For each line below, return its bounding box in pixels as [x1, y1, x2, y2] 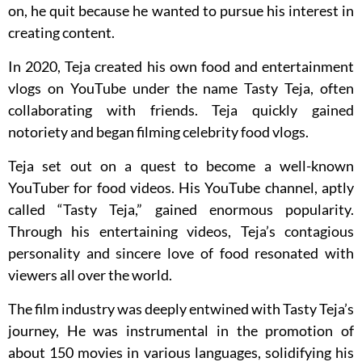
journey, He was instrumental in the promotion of [8, 322, 354, 340]
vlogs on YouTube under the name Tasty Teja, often [8, 79, 354, 98]
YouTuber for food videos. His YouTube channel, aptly [8, 179, 354, 197]
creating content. [8, 23, 115, 42]
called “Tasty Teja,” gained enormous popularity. [8, 200, 354, 219]
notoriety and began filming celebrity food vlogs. [8, 123, 309, 141]
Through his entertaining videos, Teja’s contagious [8, 222, 354, 241]
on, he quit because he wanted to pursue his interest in [8, 2, 354, 20]
